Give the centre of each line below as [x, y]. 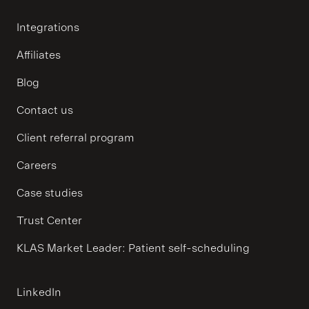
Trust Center [49, 220]
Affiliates [39, 55]
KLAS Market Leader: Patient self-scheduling [133, 248]
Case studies [50, 193]
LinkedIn [39, 292]
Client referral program [76, 138]
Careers [37, 165]
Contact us [45, 110]
